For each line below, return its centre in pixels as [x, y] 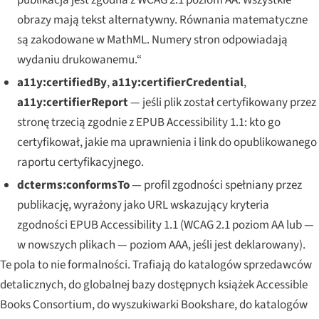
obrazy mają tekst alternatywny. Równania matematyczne [162, 20]
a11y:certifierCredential [177, 82]
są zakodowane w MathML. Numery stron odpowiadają [152, 40]
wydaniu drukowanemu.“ [79, 59]
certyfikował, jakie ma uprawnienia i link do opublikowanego [167, 142]
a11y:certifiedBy [62, 82]
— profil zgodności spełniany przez [215, 185]
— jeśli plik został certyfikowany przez [222, 102]
